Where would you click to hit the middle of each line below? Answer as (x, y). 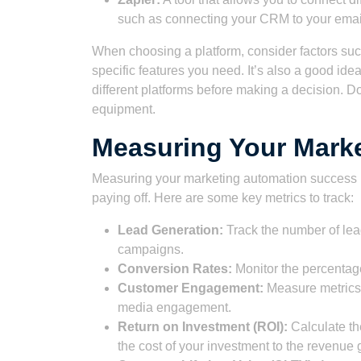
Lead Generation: (170, 230)
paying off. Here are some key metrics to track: (223, 198)
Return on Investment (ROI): (203, 327)
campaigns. (151, 249)
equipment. (124, 109)
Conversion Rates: (175, 269)
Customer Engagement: (191, 288)
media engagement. (174, 307)
